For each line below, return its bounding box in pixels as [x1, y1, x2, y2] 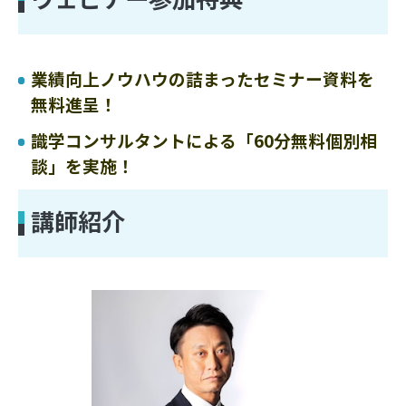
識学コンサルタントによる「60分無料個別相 [31, 128, 378, 153]
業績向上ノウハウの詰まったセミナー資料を [31, 66, 375, 92]
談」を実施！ [31, 153, 135, 179]
